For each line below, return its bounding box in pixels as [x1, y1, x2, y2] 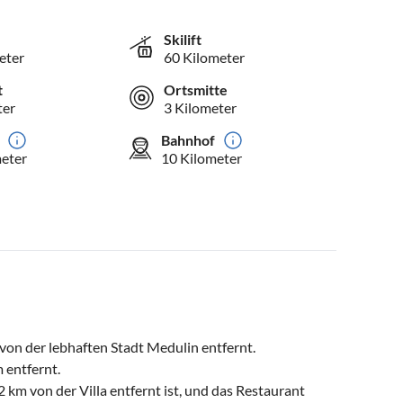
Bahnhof [161, 130, 216, 148]
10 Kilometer [161, 148, 243, 166]
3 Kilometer [164, 98, 237, 116]
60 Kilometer [164, 48, 246, 66]
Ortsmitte [164, 80, 228, 98]
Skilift [164, 30, 202, 48]
